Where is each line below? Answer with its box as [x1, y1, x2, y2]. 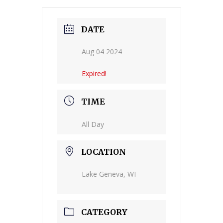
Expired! [82, 69, 107, 79]
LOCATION [81, 146, 126, 157]
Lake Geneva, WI [82, 169, 136, 179]
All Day [82, 119, 104, 129]
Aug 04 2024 [82, 47, 122, 57]
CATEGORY [81, 207, 127, 217]
